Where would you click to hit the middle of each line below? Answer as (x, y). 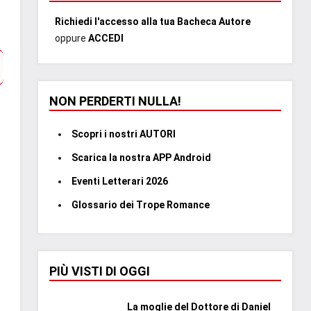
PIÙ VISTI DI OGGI (100, 271)
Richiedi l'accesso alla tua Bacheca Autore (153, 21)
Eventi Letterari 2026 (120, 181)
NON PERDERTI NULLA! (115, 101)
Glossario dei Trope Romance (141, 204)
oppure (72, 38)
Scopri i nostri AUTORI (124, 134)
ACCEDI (106, 38)
